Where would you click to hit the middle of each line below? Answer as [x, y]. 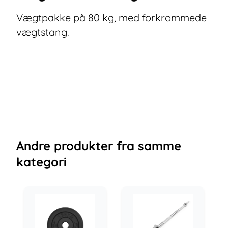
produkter [82, 146]
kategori [41, 162]
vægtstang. [43, 32]
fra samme [149, 146]
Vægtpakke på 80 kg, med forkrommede [111, 18]
